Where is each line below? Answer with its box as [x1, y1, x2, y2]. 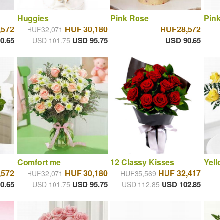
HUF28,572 [160, 23, 201, 35]
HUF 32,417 [158, 167, 201, 179]
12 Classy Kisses [110, 156, 174, 168]
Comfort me [17, 156, 61, 168]
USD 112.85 [121, 179, 160, 190]
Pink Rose [110, 12, 149, 24]
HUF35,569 [120, 168, 156, 179]
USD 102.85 [161, 179, 201, 190]
